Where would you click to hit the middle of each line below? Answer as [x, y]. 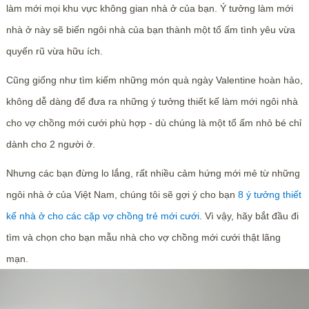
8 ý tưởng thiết [269, 195]
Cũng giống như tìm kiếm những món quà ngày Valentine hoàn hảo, [154, 80]
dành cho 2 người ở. [50, 144]
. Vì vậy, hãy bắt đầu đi [249, 216]
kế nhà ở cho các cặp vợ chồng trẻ [82, 216]
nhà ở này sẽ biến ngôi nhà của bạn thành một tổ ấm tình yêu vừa [150, 30]
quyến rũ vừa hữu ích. [54, 51]
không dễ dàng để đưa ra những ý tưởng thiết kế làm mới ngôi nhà [152, 101]
